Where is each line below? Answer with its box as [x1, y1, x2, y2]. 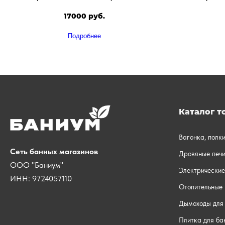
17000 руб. [64, 11, 105, 21]
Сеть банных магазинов [10, 147, 98, 157]
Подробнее [68, 32, 101, 40]
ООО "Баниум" [10, 160, 65, 170]
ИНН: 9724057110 [10, 174, 72, 184]
